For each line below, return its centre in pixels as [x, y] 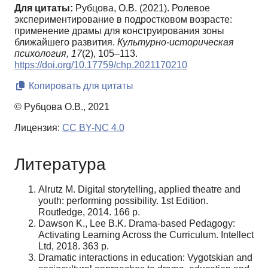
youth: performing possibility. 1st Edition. [123, 200]
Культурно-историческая [176, 42]
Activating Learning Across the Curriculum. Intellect [146, 234]
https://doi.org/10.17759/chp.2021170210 [101, 65]
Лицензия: [38, 128]
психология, [42, 54]
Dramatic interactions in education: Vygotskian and [145, 257]
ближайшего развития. [66, 42]
